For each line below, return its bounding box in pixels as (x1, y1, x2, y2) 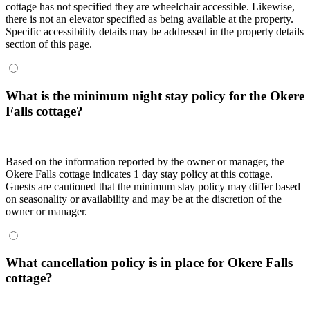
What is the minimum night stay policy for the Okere (6, 88, 304, 103)
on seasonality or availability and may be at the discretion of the (6, 192, 282, 205)
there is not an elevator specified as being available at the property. (6, 13, 293, 26)
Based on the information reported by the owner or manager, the (6, 155, 284, 167)
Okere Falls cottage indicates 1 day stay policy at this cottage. (6, 167, 273, 180)
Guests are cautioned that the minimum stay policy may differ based (6, 180, 300, 192)
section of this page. (6, 38, 92, 51)
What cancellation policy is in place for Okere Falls (6, 255, 293, 271)
